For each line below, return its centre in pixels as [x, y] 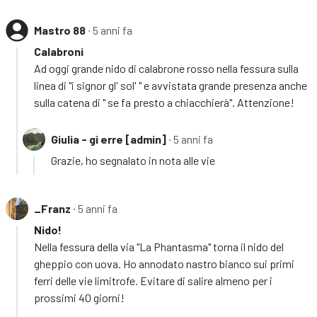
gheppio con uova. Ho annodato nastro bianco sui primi [164, 263]
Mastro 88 [60, 30]
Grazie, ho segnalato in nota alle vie [133, 160]
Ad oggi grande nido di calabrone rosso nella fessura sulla [166, 68]
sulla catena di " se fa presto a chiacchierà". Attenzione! [164, 102]
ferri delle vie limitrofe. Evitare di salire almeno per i [153, 280]
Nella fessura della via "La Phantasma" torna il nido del [159, 246]
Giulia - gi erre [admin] [109, 139]
